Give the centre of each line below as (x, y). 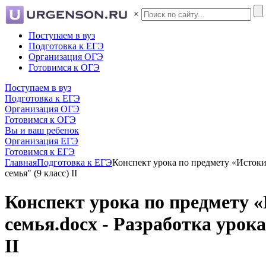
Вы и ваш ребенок (42, 130)
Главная (21, 162)
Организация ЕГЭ (42, 141)
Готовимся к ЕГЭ (40, 152)
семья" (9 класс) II (41, 173)
